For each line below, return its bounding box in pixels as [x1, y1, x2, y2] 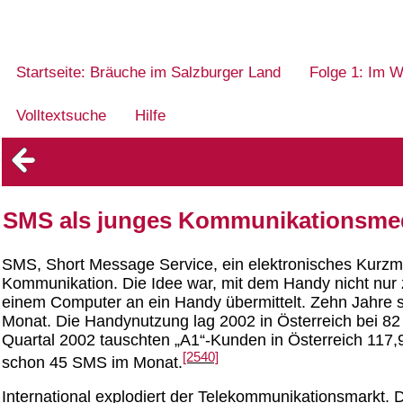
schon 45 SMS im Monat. [2, 353, 183, 372]
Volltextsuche [16, 107, 106, 124]
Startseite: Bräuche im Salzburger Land [16, 64, 281, 81]
